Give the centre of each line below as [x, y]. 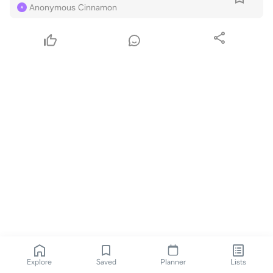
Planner [173, 262]
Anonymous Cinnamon [73, 7]
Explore [40, 262]
